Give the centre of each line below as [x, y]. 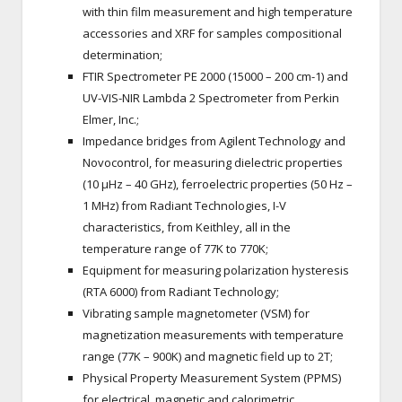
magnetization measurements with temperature [213, 335]
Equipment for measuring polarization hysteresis [216, 271]
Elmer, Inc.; [111, 120]
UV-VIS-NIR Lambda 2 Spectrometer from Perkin [211, 98]
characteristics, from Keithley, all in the [187, 227]
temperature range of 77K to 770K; [175, 249]
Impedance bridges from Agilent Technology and [214, 141]
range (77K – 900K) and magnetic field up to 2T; [208, 357]
